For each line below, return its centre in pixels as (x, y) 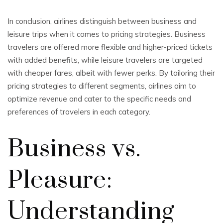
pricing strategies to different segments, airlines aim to (102, 86)
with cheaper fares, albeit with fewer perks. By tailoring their (111, 73)
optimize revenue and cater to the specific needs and (99, 99)
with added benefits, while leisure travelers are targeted (105, 60)
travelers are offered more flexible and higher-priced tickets (110, 47)
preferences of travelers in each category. (79, 112)
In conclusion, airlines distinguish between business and (102, 21)
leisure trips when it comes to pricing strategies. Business (107, 34)
